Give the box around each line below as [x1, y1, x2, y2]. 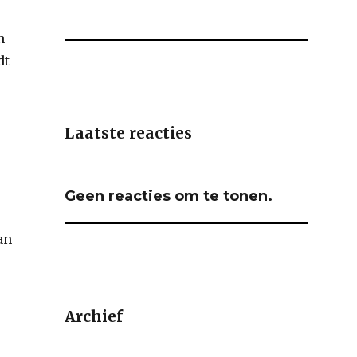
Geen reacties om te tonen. [65, 186, 273, 205]
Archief [65, 307, 124, 327]
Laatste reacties [65, 124, 193, 143]
